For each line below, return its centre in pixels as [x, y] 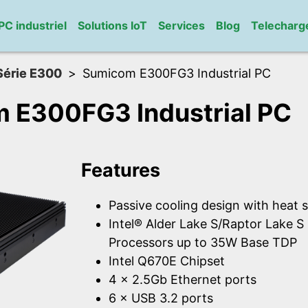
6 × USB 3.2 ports [161, 298]
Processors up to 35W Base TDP [203, 243]
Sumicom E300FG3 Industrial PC [177, 73]
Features [121, 170]
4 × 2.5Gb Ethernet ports [183, 280]
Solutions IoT [112, 25]
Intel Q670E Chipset [167, 261]
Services [181, 25]
